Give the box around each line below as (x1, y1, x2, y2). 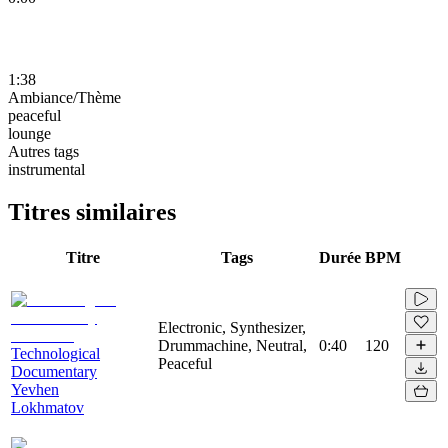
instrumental (8, 160, 85, 178)
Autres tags (8, 142, 79, 160)
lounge (8, 124, 51, 142)
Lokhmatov (11, 398, 84, 416)
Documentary (11, 362, 97, 380)
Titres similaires (8, 198, 176, 225)
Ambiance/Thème (8, 88, 121, 106)
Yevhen (11, 380, 59, 398)
